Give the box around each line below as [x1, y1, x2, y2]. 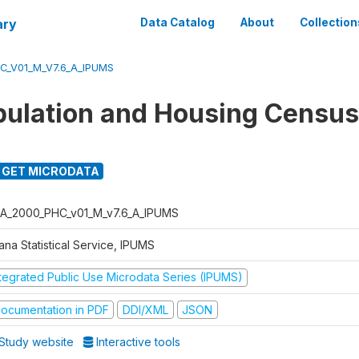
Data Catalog [140, 16, 215, 29]
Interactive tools [93, 335, 181, 349]
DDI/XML [122, 302, 168, 317]
